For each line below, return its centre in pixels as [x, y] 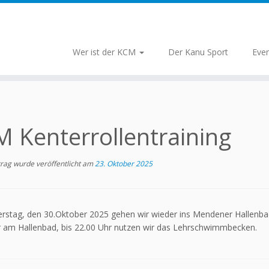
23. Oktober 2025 [124, 164]
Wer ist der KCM [105, 52]
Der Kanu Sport [198, 52]
